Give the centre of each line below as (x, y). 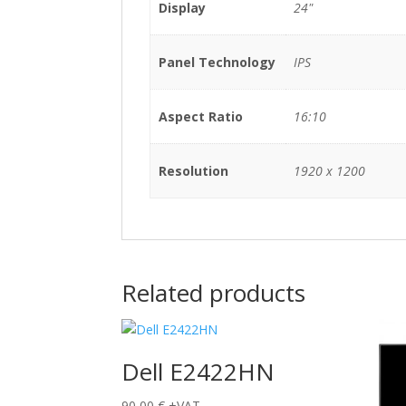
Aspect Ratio (200, 116)
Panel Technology (217, 62)
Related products (214, 292)
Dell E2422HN (198, 371)
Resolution (193, 170)
